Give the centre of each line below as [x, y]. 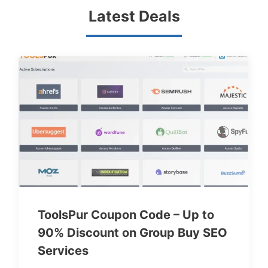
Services [63, 250]
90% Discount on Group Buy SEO [132, 232]
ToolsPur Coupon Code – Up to [126, 214]
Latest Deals [134, 16]
